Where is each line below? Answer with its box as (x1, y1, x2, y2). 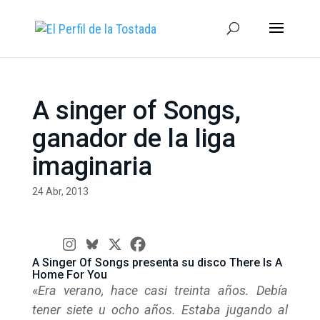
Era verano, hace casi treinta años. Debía (37, 283, 289, 298)
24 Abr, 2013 (31, 186, 89, 197)
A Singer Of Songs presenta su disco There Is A (31, 256, 282, 269)
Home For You (31, 268, 107, 281)
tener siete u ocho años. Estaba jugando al (31, 302, 289, 317)
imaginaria (31, 151, 152, 181)
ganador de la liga (31, 124, 236, 154)
